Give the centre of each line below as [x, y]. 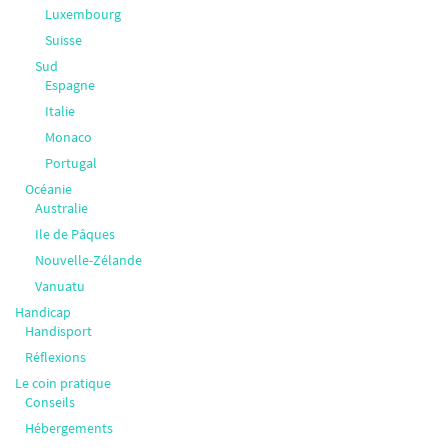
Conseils [50, 402]
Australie [61, 208]
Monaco [68, 137]
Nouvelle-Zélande [88, 260]
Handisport [58, 331]
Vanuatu [60, 286]
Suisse [63, 40]
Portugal [71, 163]
